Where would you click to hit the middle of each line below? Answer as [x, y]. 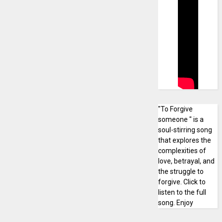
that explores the [184, 140]
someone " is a [181, 119]
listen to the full [182, 192]
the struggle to [181, 171]
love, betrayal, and [186, 161]
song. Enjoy [175, 203]
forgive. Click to [182, 182]
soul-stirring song [185, 130]
